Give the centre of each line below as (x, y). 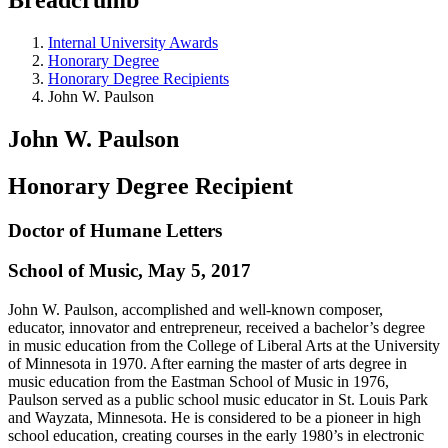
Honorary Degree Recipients (138, 78)
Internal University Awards (133, 42)
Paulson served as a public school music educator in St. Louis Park (218, 399)
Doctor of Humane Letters (115, 230)
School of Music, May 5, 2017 (129, 271)
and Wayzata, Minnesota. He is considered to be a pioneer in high (214, 417)
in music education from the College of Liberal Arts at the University (224, 345)
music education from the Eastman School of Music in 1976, (198, 381)
